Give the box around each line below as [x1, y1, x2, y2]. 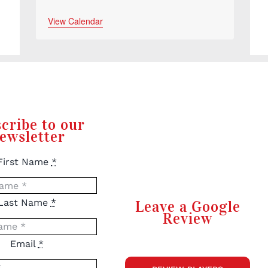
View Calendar [47, 14, 103, 27]
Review [163, 209, 213, 228]
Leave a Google [135, 197, 240, 216]
